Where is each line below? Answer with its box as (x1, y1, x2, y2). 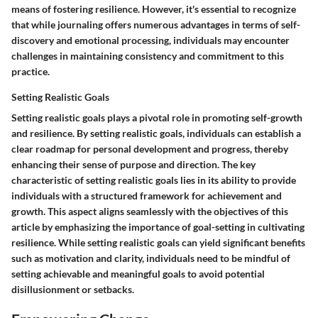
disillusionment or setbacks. (11, 283, 134, 295)
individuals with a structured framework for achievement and (11, 190, 282, 202)
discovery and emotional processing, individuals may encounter (11, 34, 290, 46)
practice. (11, 65, 50, 77)
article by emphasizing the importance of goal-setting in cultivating (11, 221, 305, 233)
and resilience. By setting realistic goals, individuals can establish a (11, 127, 301, 139)
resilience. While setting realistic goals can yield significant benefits (11, 236, 305, 248)
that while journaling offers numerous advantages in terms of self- (11, 18, 300, 31)
